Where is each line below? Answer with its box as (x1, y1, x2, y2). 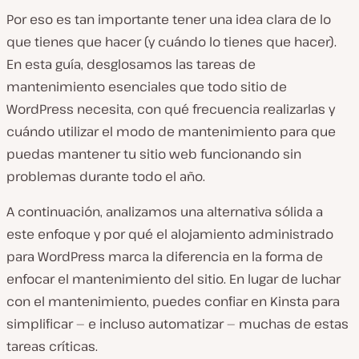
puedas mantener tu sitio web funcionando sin (6, 145, 301, 163)
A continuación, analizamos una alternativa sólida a (6, 203, 323, 220)
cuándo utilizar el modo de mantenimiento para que (6, 123, 336, 140)
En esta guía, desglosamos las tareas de (6, 55, 256, 73)
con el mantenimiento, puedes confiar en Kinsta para (6, 292, 340, 310)
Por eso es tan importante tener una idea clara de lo (6, 10, 331, 28)
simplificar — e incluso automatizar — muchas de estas (6, 315, 349, 333)
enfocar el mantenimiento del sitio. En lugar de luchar (6, 270, 341, 288)
